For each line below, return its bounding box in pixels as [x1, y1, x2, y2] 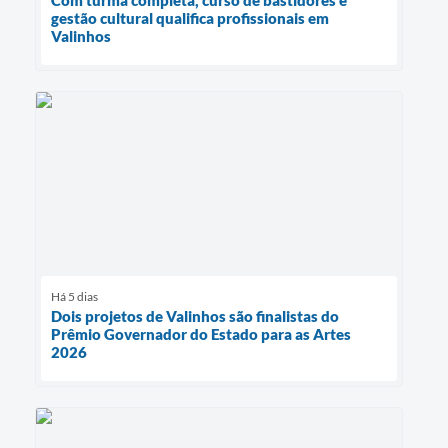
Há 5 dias [51, 289, 98, 305]
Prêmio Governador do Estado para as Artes [51, 325, 351, 344]
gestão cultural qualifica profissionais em [51, 8, 329, 27]
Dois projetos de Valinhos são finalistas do [51, 307, 339, 326]
